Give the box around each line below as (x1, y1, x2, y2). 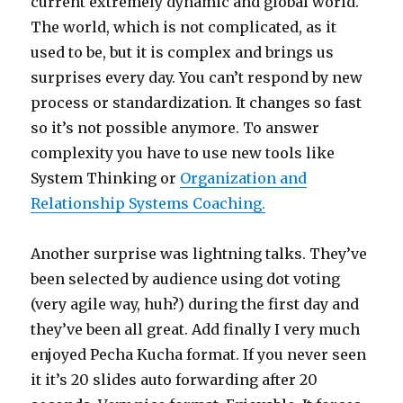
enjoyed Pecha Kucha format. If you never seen (31, 345, 367, 364)
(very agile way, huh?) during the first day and (31, 295, 360, 314)
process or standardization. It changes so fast (31, 94, 363, 112)
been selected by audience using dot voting (31, 270, 341, 289)
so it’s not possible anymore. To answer (31, 119, 320, 138)
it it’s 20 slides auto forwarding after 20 (31, 371, 318, 390)
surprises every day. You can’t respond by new (31, 68, 363, 87)
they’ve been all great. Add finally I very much (31, 320, 361, 339)
